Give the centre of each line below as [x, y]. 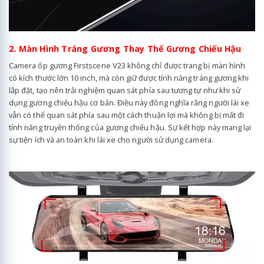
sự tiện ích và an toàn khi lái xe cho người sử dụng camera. [111, 139]
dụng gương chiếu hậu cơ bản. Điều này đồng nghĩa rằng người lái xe [129, 102]
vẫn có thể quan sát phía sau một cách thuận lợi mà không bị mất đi [127, 115]
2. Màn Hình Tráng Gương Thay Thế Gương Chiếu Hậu [125, 48]
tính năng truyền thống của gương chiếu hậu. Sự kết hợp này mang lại [130, 127]
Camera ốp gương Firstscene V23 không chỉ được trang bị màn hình [127, 65]
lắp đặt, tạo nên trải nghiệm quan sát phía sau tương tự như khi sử [125, 90]
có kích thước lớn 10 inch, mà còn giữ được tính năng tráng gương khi [129, 77]
